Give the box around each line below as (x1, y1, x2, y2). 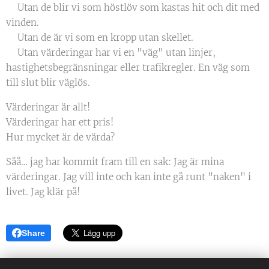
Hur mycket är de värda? (6, 131, 115, 143)
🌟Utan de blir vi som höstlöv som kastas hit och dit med (6, 2, 259, 13)
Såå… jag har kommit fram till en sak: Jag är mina (6, 156, 224, 168)
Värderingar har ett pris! (6, 116, 113, 128)
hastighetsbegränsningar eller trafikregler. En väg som (6, 62, 250, 73)
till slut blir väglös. (6, 77, 90, 88)
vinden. (6, 17, 39, 28)
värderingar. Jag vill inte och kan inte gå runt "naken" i (6, 171, 251, 183)
